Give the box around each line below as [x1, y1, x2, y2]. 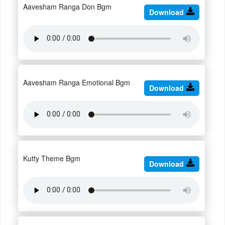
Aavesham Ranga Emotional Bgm [23, 77, 130, 87]
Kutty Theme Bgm [23, 153, 80, 163]
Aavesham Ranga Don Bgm [23, 1, 111, 12]
